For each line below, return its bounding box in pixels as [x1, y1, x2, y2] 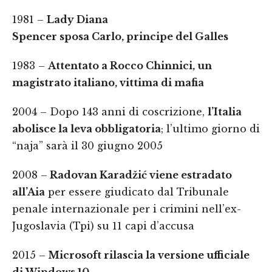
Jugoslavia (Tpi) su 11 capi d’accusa [12, 220, 194, 232]
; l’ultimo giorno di [161, 123, 260, 135]
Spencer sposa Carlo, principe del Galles [12, 30, 228, 42]
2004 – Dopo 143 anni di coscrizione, [12, 106, 208, 118]
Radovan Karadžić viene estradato [47, 169, 232, 181]
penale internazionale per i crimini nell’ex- [12, 203, 241, 215]
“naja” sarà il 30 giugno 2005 [12, 140, 163, 152]
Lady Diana [47, 13, 108, 25]
